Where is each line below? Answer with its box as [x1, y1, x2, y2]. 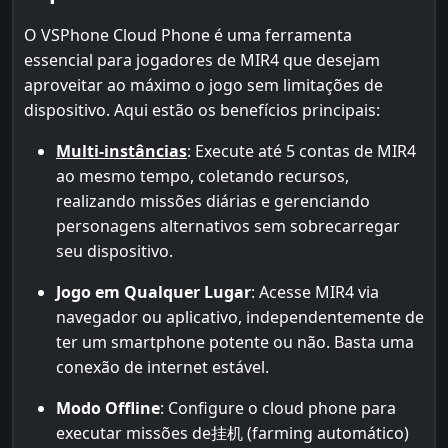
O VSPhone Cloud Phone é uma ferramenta [24, 24, 352, 46]
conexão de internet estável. [56, 356, 269, 378]
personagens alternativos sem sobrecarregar [56, 215, 400, 237]
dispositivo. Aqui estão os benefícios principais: [24, 99, 380, 121]
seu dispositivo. [56, 240, 173, 262]
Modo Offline [56, 397, 160, 419]
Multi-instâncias [56, 140, 187, 162]
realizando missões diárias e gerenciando [56, 190, 370, 212]
